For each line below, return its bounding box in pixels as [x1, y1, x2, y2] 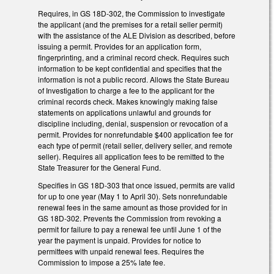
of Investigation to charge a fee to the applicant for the [38, 85, 215, 96]
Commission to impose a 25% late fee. [38, 256, 165, 267]
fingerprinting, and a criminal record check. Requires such [38, 52, 229, 63]
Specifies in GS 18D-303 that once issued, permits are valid [38, 179, 235, 190]
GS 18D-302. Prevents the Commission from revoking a [38, 212, 221, 223]
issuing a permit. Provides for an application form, [38, 41, 201, 52]
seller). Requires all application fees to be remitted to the [38, 151, 224, 162]
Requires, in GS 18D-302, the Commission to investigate [38, 8, 225, 19]
